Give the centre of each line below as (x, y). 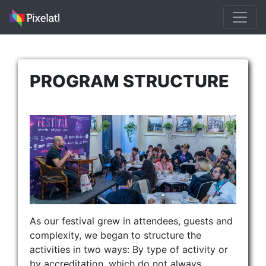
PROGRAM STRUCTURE (129, 81)
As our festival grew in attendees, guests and (131, 221)
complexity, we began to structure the (115, 235)
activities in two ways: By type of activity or (129, 249)
